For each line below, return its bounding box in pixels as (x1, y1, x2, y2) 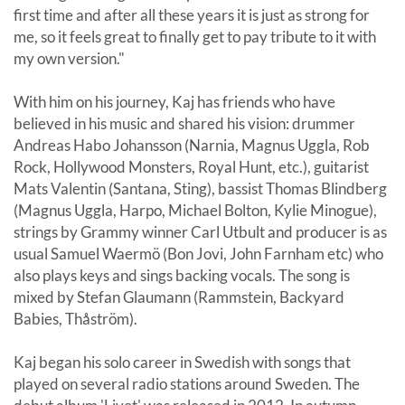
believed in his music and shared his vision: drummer (14, 114, 355, 134)
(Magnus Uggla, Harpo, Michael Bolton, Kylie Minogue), (14, 201, 377, 221)
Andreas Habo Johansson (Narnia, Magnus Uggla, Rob (14, 136, 370, 155)
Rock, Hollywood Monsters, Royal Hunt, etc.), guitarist (14, 157, 369, 177)
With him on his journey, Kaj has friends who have (14, 92, 335, 112)
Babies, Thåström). (14, 309, 137, 329)
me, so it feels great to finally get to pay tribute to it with (14, 27, 376, 47)
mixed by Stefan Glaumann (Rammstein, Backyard (14, 287, 344, 307)
